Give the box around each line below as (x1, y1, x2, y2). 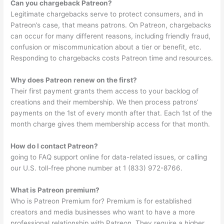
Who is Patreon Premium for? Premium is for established (10, 196, 192, 205)
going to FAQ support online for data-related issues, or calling (10, 153, 207, 161)
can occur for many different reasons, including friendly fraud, (10, 32, 211, 40)
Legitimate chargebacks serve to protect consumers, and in (10, 10, 203, 18)
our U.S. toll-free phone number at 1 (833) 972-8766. (10, 164, 183, 172)
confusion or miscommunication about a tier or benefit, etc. (10, 43, 202, 51)
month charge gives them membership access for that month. (10, 120, 210, 128)
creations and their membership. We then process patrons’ (10, 98, 199, 106)
